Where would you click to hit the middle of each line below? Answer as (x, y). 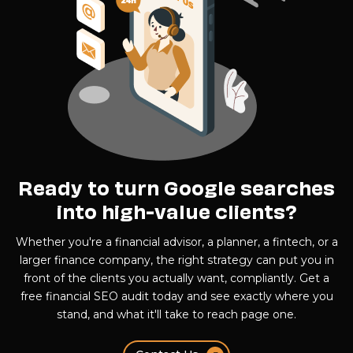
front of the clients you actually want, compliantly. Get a (176, 278)
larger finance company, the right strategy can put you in (176, 260)
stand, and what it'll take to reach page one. (176, 314)
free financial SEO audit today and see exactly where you (176, 296)
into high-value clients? (176, 210)
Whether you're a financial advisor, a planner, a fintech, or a (176, 242)
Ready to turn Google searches (176, 186)
